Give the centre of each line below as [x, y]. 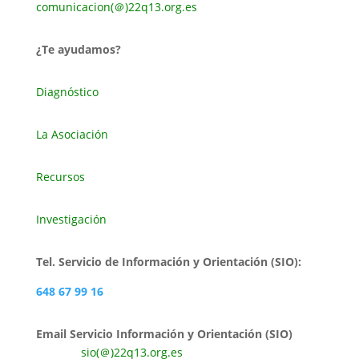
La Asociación [72, 134]
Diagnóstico [67, 91]
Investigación [71, 219]
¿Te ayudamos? [78, 49]
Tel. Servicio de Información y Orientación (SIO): [168, 261]
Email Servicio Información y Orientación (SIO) [178, 333]
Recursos [60, 176]
